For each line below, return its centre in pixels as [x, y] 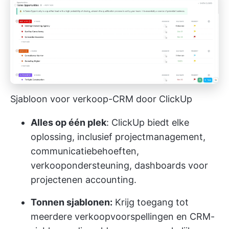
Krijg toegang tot [151, 202]
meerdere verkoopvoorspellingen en [109, 217]
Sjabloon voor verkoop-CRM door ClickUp [101, 99]
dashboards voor [170, 166]
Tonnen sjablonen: [72, 202]
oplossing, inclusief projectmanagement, [118, 137]
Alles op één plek [68, 123]
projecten [51, 180]
